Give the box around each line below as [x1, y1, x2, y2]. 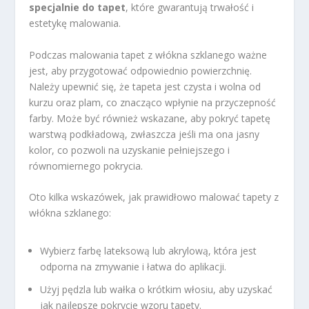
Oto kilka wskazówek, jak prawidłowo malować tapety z [29, 190, 279, 204]
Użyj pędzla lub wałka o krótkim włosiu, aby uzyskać [40, 283, 273, 297]
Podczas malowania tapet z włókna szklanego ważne [29, 48, 268, 61]
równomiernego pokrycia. [29, 159, 143, 172]
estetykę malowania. [29, 17, 121, 30]
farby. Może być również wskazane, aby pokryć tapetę [29, 111, 271, 125]
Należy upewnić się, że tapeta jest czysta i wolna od [29, 79, 261, 93]
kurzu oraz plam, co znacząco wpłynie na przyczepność [29, 95, 277, 109]
